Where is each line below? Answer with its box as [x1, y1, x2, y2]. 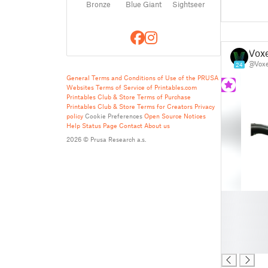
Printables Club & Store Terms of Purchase [66, 93, 191, 100]
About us [144, 121, 170, 129]
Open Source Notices [144, 112, 206, 120]
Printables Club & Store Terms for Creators [66, 102, 193, 110]
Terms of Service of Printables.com [96, 83, 197, 91]
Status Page [82, 121, 117, 129]
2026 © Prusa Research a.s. [66, 135, 146, 143]
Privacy [194, 102, 215, 110]
